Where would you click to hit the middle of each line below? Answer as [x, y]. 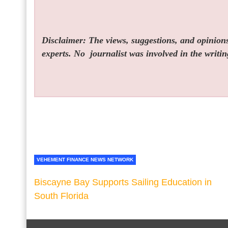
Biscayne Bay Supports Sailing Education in [123, 182]
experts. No [65, 54]
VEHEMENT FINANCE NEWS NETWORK [85, 159]
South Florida [61, 196]
